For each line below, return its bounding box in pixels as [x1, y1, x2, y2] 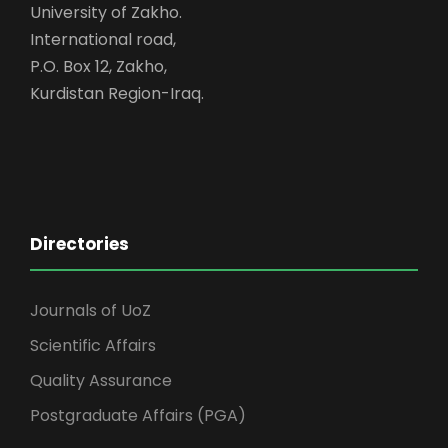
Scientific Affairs [30, 333, 156, 357]
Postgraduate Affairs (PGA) [30, 403, 246, 427]
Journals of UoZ [30, 298, 151, 322]
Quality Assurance [30, 368, 172, 392]
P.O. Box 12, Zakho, [30, 54, 167, 78]
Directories [30, 231, 129, 256]
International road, [30, 27, 176, 51]
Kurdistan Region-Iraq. [30, 81, 204, 105]
